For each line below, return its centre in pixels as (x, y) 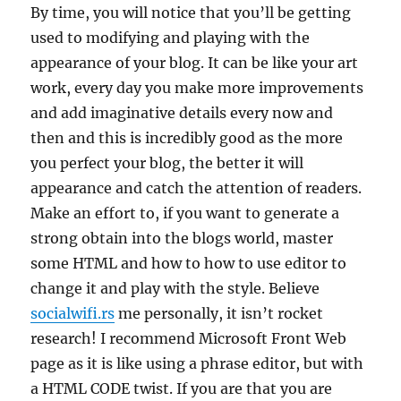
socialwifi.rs (73, 313)
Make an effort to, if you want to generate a (185, 213)
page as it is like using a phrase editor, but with (197, 363)
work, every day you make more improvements (197, 88)
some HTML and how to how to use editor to (189, 263)
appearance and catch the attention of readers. (196, 188)
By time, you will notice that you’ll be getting (191, 13)
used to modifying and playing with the (171, 38)
